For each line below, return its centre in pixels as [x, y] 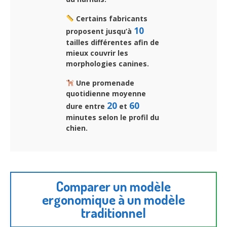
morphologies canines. [107, 63]
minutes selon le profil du [112, 117]
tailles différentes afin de [112, 42]
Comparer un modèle [113, 186]
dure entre [86, 106]
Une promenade [104, 83]
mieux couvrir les [97, 53]
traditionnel [113, 213]
